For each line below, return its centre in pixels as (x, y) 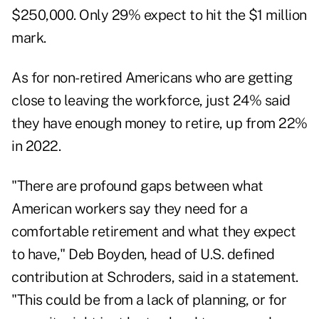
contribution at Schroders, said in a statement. (155, 277)
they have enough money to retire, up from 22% (159, 124)
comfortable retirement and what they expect (154, 232)
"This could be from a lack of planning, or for (149, 300)
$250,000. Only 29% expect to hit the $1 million (159, 15)
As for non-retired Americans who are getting (152, 78)
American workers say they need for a (129, 209)
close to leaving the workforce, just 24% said (151, 101)
